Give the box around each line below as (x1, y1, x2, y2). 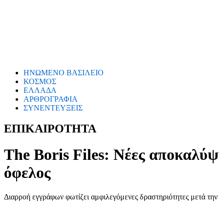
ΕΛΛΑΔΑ (23, 86, 57, 94)
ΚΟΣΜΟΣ (23, 77, 56, 86)
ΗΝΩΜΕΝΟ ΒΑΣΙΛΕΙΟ (23, 68, 104, 77)
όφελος (4, 164, 51, 182)
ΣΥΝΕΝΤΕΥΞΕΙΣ (23, 104, 83, 112)
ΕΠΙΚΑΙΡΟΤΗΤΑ (4, 122, 96, 135)
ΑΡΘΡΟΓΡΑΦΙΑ (23, 95, 78, 103)
